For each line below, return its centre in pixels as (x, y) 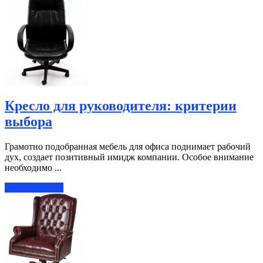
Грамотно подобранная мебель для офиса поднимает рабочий (128, 146)
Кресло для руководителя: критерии (121, 105)
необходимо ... (33, 167)
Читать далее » (34, 187)
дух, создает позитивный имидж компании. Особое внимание (129, 157)
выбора (28, 121)
